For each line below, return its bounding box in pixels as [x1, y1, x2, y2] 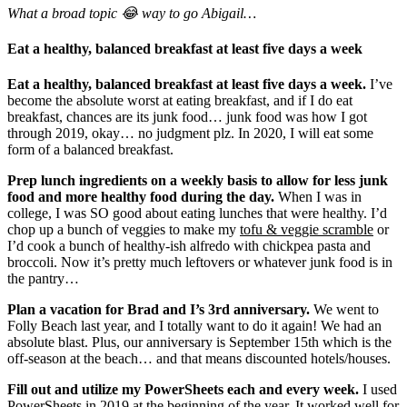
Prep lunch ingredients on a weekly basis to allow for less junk [7, 173, 388, 189]
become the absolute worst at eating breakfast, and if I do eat [7, 93, 352, 109]
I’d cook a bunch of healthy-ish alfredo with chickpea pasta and [7, 238, 371, 254]
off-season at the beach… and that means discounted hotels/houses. [7, 351, 391, 367]
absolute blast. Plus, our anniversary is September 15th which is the [7, 334, 392, 351]
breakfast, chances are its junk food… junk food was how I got [7, 109, 367, 125]
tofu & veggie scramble [240, 222, 373, 238]
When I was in [274, 189, 362, 205]
